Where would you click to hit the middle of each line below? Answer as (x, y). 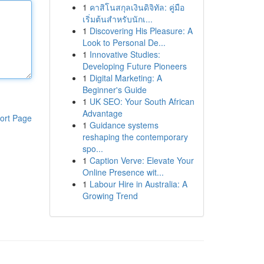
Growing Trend (110, 196)
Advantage (102, 113)
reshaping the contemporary (135, 137)
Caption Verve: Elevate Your (141, 160)
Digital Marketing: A (126, 78)
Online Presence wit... (123, 172)
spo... (93, 148)
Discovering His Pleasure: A (141, 31)
